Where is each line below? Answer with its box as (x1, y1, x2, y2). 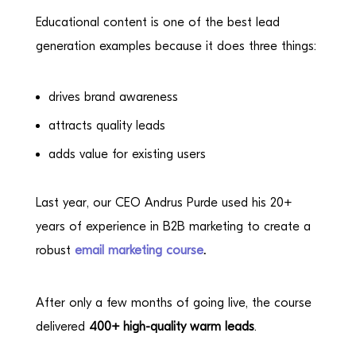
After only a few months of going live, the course (35, 295, 311, 310)
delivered (35, 319, 89, 334)
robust (35, 242, 75, 257)
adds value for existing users (48, 146, 206, 161)
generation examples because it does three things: (35, 38, 316, 53)
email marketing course (74, 242, 203, 257)
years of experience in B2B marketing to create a (35, 219, 311, 234)
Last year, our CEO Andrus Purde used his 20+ (35, 195, 292, 210)
